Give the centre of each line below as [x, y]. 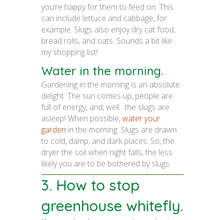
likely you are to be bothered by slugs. [106, 163]
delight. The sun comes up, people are [107, 96]
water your [141, 118]
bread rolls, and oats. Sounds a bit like [107, 41]
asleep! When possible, [82, 118]
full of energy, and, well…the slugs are [105, 107]
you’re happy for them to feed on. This [107, 7]
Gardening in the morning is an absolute [110, 84]
